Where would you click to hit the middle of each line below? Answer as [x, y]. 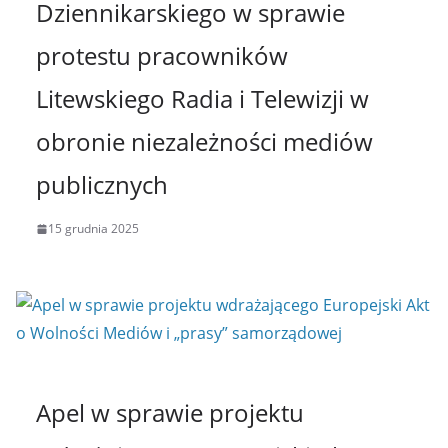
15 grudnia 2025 [93, 229]
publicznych [102, 185]
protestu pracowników [162, 56]
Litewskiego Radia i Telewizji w [202, 99]
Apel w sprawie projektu [170, 413]
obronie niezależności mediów [204, 142]
